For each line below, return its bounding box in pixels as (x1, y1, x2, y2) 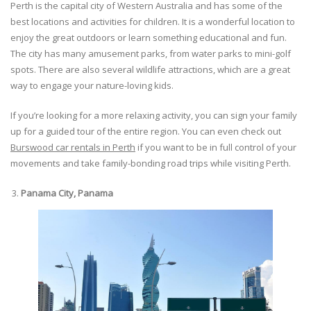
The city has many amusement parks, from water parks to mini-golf (10, 47, 291, 60)
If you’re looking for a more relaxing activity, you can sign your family (10, 109, 297, 122)
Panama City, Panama (21, 187, 113, 200)
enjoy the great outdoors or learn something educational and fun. (10, 31, 287, 44)
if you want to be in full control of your (135, 141, 296, 154)
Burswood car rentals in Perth (10, 141, 135, 154)
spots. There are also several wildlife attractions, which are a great (10, 63, 290, 76)
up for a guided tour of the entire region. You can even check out (10, 125, 281, 138)
